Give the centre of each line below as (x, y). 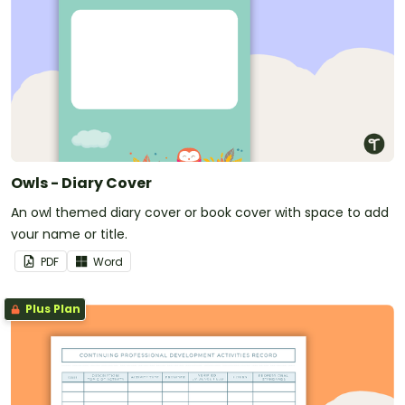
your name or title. (69, 234)
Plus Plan (52, 308)
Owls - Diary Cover (81, 183)
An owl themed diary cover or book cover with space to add (200, 212)
